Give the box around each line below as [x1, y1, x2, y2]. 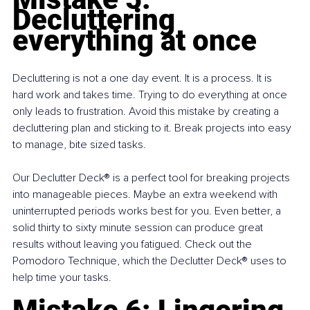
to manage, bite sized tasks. [12, 138, 146, 152]
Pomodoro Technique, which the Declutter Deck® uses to [12, 254, 289, 268]
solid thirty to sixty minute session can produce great [12, 221, 266, 235]
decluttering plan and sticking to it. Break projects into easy [12, 121, 294, 136]
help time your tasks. [12, 271, 111, 285]
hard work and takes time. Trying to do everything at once [12, 88, 290, 102]
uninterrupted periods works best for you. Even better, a [12, 204, 284, 219]
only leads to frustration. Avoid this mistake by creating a [12, 104, 282, 119]
